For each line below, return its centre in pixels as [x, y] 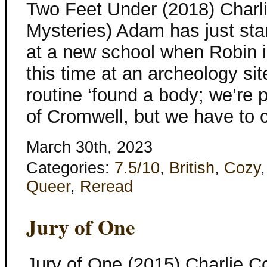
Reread [106, 187]
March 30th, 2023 [89, 148]
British [192, 168]
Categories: [70, 168]
